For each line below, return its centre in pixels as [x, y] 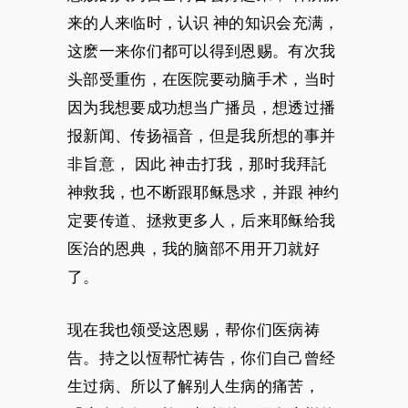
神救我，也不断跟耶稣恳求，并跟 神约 [204, 192]
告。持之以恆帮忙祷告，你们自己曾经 [202, 358]
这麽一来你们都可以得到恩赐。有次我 [202, 51]
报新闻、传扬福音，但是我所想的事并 [202, 136]
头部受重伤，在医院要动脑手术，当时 [202, 79]
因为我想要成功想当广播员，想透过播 [202, 107]
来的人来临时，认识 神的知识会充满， [204, 23]
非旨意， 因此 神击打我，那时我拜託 [198, 164]
